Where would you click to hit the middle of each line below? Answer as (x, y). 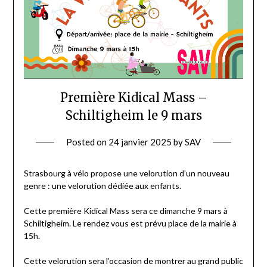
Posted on (87, 142)
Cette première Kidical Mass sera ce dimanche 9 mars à (125, 211)
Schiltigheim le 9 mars (133, 116)
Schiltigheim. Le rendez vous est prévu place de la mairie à (130, 223)
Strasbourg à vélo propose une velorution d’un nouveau (126, 173)
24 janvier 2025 (140, 142)
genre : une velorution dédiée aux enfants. (102, 186)
